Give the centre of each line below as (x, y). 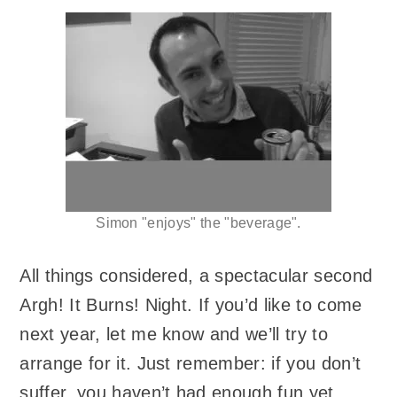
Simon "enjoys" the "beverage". (198, 223)
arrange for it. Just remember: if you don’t (191, 364)
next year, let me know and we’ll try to (174, 335)
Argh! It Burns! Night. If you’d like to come (191, 305)
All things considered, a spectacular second (196, 276)
